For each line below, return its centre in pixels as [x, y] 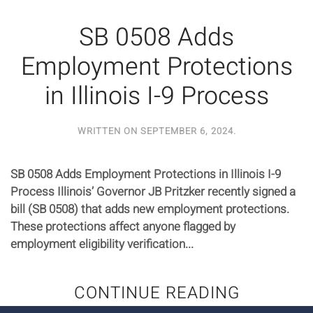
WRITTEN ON [109, 131]
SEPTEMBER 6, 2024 [187, 131]
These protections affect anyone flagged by [123, 226]
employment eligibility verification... [102, 244]
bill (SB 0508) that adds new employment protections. [150, 209]
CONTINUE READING [156, 293]
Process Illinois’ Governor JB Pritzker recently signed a [153, 191]
